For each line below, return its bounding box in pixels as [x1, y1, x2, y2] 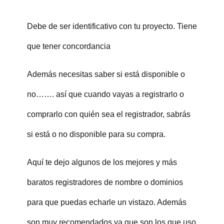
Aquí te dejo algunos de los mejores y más [26, 157, 177, 166]
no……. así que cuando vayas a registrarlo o [26, 89, 184, 98]
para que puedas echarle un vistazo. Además [26, 197, 186, 206]
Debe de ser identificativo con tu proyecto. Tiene [26, 21, 197, 30]
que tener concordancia [26, 41, 110, 50]
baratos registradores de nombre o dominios [26, 177, 183, 186]
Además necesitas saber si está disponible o [26, 69, 185, 78]
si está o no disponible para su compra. [26, 129, 165, 138]
